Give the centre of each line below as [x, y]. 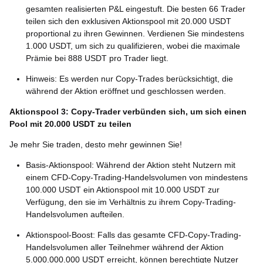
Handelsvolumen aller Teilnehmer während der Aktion [125, 247]
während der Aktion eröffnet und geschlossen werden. [126, 91]
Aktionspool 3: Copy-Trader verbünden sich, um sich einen [128, 112]
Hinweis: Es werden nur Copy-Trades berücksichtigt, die [129, 79]
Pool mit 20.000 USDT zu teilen [70, 124]
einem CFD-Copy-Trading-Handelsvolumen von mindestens [137, 177]
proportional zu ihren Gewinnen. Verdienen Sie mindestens [135, 33]
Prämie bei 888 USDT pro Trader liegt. [97, 58]
